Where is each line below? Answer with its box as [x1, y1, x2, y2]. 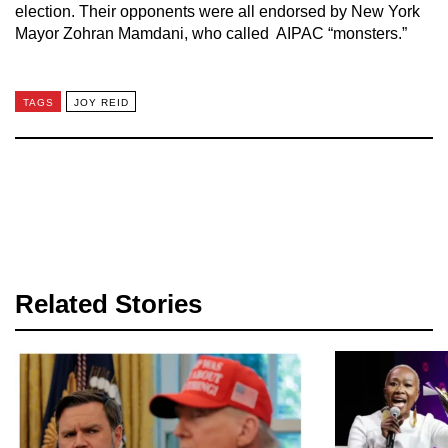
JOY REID [73, 96, 129, 108]
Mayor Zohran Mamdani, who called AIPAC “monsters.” [15, 25, 407, 42]
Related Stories [15, 289, 202, 319]
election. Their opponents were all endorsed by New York [15, 3, 420, 20]
